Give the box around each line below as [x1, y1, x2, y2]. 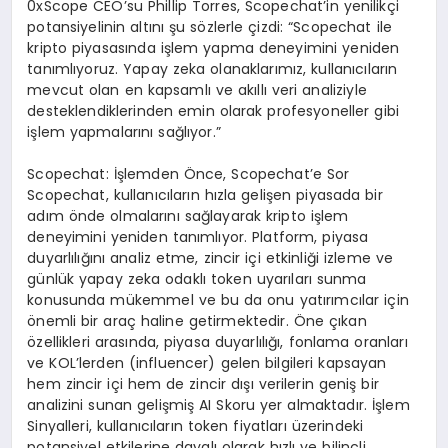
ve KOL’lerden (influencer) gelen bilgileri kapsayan [27, 353, 387, 374]
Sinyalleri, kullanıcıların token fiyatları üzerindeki [27, 416, 364, 437]
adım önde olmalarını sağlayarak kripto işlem [27, 206, 349, 227]
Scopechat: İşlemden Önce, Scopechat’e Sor [27, 164, 350, 185]
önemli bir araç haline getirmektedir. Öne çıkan [27, 311, 367, 332]
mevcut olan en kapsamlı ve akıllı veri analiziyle [27, 80, 367, 101]
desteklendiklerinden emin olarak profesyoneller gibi [27, 101, 400, 122]
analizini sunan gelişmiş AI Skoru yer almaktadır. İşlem [27, 395, 410, 416]
